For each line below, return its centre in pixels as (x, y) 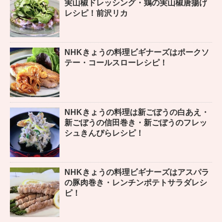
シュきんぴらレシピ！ (104, 133)
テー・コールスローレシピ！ (116, 63)
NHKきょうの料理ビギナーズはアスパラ (137, 172)
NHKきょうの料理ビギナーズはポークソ (137, 53)
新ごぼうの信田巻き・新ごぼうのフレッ (136, 123)
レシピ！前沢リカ (96, 13)
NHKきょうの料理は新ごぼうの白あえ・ (137, 112)
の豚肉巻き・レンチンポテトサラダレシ (136, 183)
